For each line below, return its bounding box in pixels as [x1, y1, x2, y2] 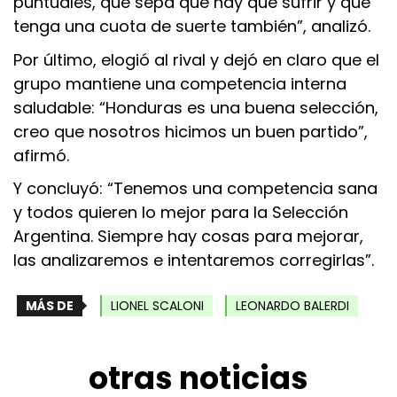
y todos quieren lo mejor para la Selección [13, 201, 348, 224]
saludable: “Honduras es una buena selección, [13, 96, 378, 119]
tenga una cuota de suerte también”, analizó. [13, 14, 370, 37]
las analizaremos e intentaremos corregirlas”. [13, 249, 374, 272]
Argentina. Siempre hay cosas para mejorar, [13, 225, 363, 248]
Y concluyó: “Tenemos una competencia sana [13, 177, 378, 200]
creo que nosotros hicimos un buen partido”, [13, 120, 368, 143]
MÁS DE [25, 297, 74, 315]
